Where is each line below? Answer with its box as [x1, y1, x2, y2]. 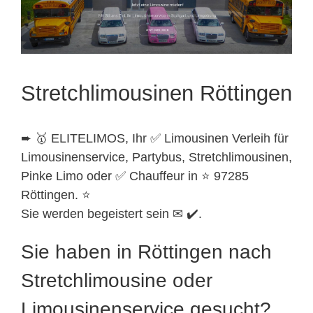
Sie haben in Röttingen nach [21, 240, 272, 263]
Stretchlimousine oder [21, 269, 212, 291]
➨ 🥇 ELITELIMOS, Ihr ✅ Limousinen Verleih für [21, 131, 289, 145]
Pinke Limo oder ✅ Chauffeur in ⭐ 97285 [21, 168, 249, 183]
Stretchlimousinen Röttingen [21, 80, 292, 105]
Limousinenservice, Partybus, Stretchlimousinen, [21, 150, 292, 164]
